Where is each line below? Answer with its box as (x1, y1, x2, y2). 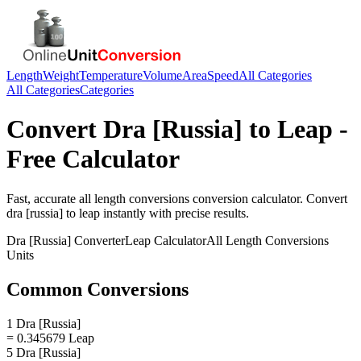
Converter (71, 233, 125, 247)
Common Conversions (6, 278, 189, 300)
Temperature (79, 68, 143, 82)
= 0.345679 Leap (6, 330, 94, 345)
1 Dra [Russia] (6, 316, 81, 330)
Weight (43, 68, 79, 82)
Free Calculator (6, 144, 180, 174)
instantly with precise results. (100, 205, 249, 220)
